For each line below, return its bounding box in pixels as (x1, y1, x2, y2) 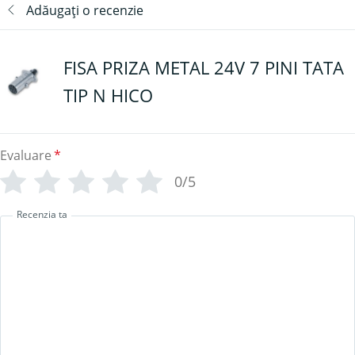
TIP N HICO (63, 83, 153, 107)
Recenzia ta (17, 207, 67, 221)
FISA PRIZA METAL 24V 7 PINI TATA (63, 55, 344, 79)
